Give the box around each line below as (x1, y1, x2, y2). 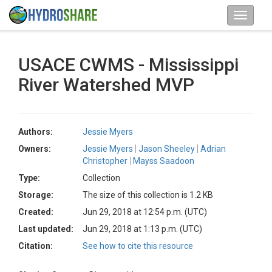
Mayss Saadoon (133, 156, 194, 166)
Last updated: (18, 224, 73, 234)
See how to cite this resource (83, 241, 193, 251)
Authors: (18, 127, 53, 137)
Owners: (18, 144, 51, 154)
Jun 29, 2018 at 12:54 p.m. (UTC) (83, 207, 207, 217)
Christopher (83, 156, 127, 166)
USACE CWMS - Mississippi (18, 54, 239, 75)
